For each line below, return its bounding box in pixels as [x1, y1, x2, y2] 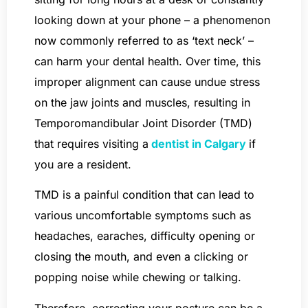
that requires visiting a [34, 137, 148, 151]
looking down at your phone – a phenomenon [34, 13, 270, 27]
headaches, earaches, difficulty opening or [34, 229, 255, 243]
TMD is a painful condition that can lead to [34, 188, 254, 202]
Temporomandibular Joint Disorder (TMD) [34, 116, 252, 130]
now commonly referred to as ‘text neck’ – [34, 34, 254, 47]
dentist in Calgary [151, 137, 246, 151]
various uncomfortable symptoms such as [34, 208, 251, 223]
